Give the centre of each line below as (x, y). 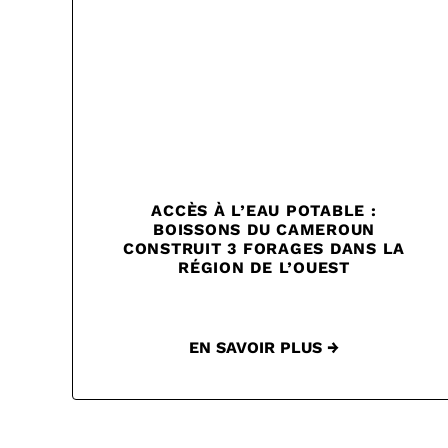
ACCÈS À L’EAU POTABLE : (264, 211)
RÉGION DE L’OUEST (264, 268)
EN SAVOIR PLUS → (264, 348)
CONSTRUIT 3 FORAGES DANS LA (264, 249)
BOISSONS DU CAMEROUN (264, 230)
